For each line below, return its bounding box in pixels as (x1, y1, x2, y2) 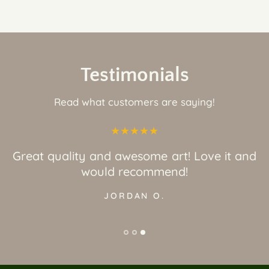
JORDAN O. (104, 190, 165, 201)
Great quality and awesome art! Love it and (13, 148, 256, 163)
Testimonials (80, 64, 189, 86)
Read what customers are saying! (53, 95, 216, 108)
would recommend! (80, 164, 189, 179)
